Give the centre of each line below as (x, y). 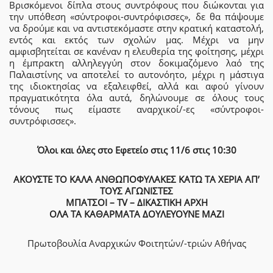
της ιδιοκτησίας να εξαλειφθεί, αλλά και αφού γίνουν (136, 86)
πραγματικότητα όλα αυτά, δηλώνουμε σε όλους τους (136, 97)
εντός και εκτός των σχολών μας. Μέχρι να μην (136, 40)
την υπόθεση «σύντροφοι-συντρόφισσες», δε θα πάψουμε (136, 16)
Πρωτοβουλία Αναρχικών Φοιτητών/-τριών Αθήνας (136, 243)
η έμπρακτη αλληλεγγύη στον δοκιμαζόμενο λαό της (136, 63)
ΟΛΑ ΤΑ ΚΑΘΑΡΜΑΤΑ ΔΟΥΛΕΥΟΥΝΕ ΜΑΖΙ (136, 214)
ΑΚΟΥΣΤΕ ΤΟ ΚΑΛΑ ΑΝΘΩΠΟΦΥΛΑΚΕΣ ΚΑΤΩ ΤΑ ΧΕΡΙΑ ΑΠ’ (136, 179)
